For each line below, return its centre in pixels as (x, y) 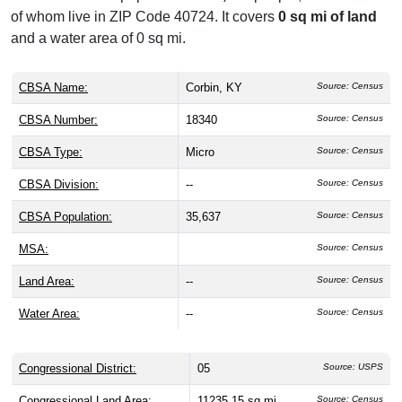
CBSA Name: (53, 87)
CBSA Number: (58, 119)
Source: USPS (353, 366)
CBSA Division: (59, 184)
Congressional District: (78, 368)
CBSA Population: (66, 216)
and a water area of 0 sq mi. (98, 38)
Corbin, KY (214, 87)
